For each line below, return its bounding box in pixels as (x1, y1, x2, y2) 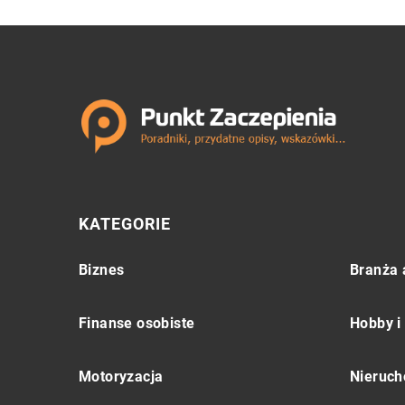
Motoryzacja (79, 367, 164, 385)
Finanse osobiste (79, 314, 195, 332)
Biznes (79, 260, 125, 278)
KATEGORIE (79, 213, 171, 233)
